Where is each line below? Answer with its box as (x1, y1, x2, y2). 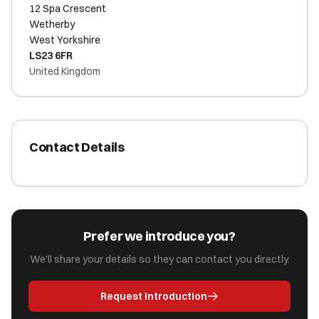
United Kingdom (29, 65, 100, 78)
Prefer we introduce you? (83, 228, 236, 244)
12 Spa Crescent (29, 2, 106, 15)
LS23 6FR (29, 49, 73, 62)
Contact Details (29, 139, 125, 155)
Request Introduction (100, 290, 207, 303)
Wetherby (29, 18, 75, 31)
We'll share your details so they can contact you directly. (29, 253, 290, 266)
